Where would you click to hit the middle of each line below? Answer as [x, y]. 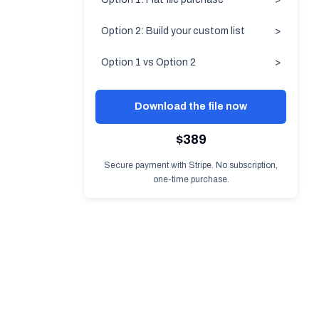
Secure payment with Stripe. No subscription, [191, 165]
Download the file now [191, 106]
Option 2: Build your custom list [173, 31]
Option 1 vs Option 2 [148, 62]
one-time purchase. [191, 179]
